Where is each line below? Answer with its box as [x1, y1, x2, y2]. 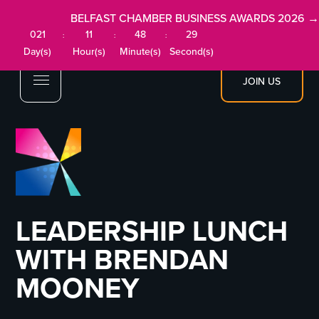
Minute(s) [120, 44, 162, 59]
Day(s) [23, 44, 52, 59]
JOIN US [243, 74, 281, 89]
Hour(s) [73, 44, 105, 59]
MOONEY [16, 267, 140, 310]
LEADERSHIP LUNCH [16, 210, 288, 253]
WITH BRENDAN [16, 239, 229, 281]
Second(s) [169, 44, 214, 59]
